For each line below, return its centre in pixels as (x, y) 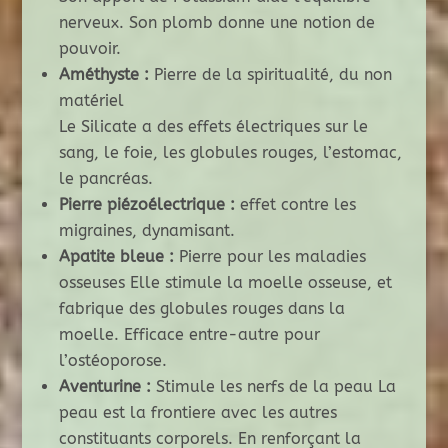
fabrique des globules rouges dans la (201, 309)
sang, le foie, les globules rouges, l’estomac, (230, 153)
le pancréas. (105, 179)
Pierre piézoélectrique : (146, 205)
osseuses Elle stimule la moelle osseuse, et (225, 283)
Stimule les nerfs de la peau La (273, 387)
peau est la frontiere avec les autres (197, 413)
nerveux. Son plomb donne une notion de (216, 23)
